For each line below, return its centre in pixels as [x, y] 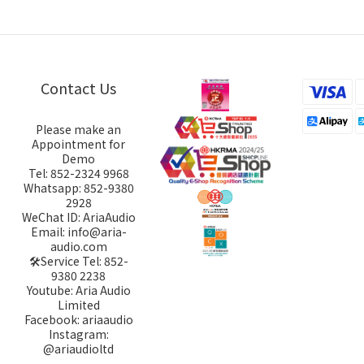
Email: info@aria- [78, 231]
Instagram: [78, 334]
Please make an [79, 129]
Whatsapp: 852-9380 [78, 187]
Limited [78, 304]
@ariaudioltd [79, 348]
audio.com [78, 246]
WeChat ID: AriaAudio [78, 217]
